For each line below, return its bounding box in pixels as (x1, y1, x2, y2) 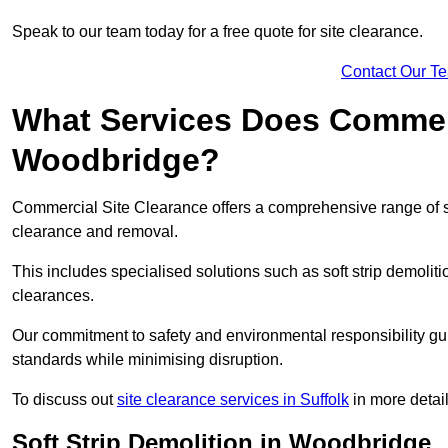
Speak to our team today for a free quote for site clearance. (12, 22, 423, 40)
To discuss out (12, 390, 117, 408)
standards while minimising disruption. (12, 350, 283, 368)
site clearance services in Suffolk (117, 390, 349, 408)
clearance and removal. (12, 222, 178, 240)
